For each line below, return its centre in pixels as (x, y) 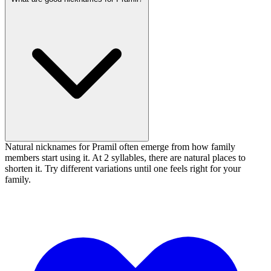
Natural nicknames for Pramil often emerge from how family (120, 147)
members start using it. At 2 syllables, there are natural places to (125, 158)
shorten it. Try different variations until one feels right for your (123, 169)
